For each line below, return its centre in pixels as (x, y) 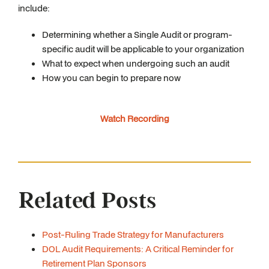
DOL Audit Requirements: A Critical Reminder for (138, 249)
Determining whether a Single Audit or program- (137, 35)
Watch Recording (134, 119)
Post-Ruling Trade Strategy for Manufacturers (133, 234)
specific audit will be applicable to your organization (143, 49)
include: (34, 8)
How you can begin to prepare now (112, 78)
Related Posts (87, 201)
